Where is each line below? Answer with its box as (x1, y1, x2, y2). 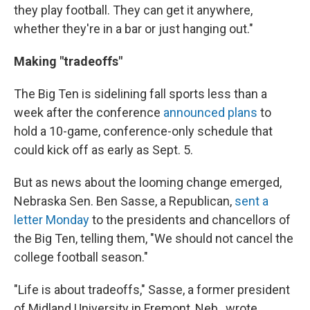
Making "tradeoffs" (14, 54, 122, 69)
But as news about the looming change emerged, (14, 175, 282, 190)
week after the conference (14, 105, 163, 120)
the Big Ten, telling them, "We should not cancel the (14, 231, 293, 246)
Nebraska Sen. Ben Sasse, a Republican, (14, 194, 235, 208)
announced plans (163, 105, 260, 120)
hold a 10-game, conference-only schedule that (14, 124, 273, 138)
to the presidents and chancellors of (89, 212, 291, 227)
